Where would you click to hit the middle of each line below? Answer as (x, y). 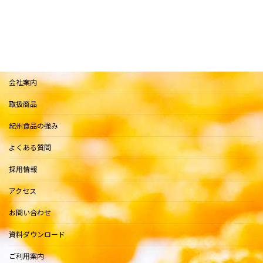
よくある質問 (30, 147)
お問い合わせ (30, 213)
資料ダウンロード (37, 234)
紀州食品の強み (33, 126)
